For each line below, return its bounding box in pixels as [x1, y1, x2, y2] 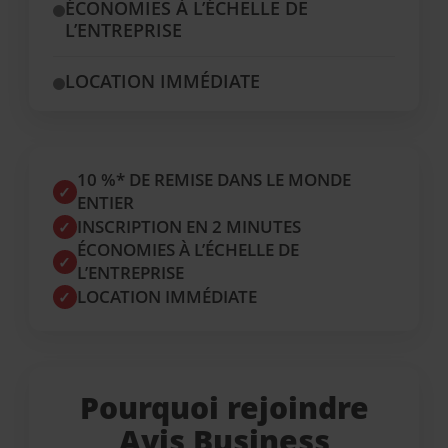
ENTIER [76, 191, 134, 214]
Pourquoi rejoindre [79, 387, 369, 428]
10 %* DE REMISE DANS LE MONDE [76, 168, 351, 191]
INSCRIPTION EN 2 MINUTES [76, 214, 301, 238]
